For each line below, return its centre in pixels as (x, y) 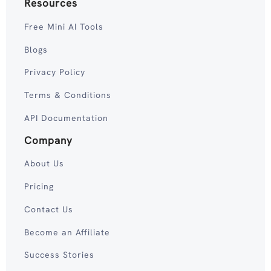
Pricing (39, 187)
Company (48, 140)
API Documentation (66, 118)
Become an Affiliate (67, 232)
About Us (44, 164)
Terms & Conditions (68, 95)
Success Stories (59, 255)
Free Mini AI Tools (64, 26)
